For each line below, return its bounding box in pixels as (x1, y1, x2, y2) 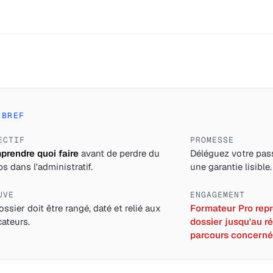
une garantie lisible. (190, 161, 272, 172)
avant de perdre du (79, 147, 160, 159)
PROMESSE (190, 135, 235, 145)
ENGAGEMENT (190, 190, 246, 200)
